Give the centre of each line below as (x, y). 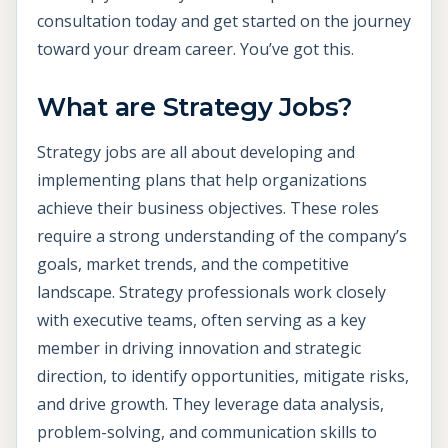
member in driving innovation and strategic (199, 348)
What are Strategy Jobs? (195, 107)
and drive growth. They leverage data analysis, (210, 404)
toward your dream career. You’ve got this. (195, 49)
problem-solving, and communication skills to (207, 432)
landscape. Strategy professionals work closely (211, 292)
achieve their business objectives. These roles (208, 208)
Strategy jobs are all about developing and (196, 152)
